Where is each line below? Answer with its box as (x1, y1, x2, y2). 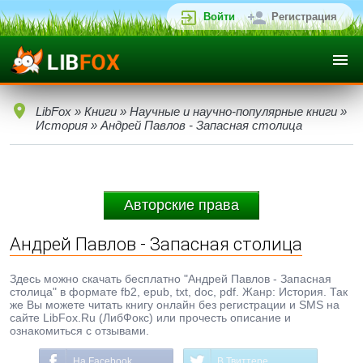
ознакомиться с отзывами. (10, 324, 149, 337)
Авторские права (124, 197, 239, 213)
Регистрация (271, 11, 337, 23)
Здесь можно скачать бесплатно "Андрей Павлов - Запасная (10, 272, 331, 285)
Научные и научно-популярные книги (130, 105, 337, 118)
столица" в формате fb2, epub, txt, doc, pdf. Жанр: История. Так (10, 285, 348, 298)
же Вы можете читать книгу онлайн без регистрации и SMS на (10, 298, 340, 311)
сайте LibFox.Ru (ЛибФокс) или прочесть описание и (10, 311, 291, 324)
